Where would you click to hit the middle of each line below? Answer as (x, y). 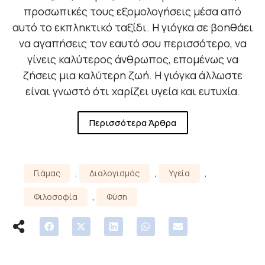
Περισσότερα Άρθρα (132, 123)
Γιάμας (47, 173)
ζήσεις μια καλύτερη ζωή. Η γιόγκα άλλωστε (132, 75)
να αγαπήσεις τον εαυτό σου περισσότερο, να (132, 43)
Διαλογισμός (114, 173)
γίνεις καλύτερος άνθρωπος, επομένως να (132, 59)
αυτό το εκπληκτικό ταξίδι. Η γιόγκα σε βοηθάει (132, 28)
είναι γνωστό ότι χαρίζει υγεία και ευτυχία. (132, 91)
